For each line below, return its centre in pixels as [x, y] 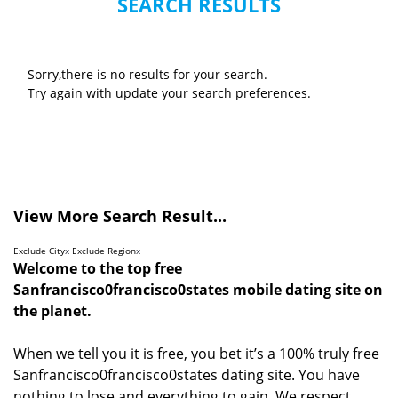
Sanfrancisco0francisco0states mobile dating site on [198, 289]
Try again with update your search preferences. [169, 92]
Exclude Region [104, 250]
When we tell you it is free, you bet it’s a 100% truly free [196, 353]
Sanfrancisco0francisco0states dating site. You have [187, 374]
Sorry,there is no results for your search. [147, 74]
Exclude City [39, 250]
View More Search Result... [120, 215]
